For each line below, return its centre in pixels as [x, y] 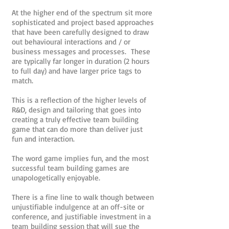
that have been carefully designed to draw [80, 32]
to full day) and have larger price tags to [76, 71]
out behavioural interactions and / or [71, 42]
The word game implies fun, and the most [80, 158]
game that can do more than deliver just [77, 129]
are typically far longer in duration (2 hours [81, 61]
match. [24, 81]
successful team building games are [71, 168]
